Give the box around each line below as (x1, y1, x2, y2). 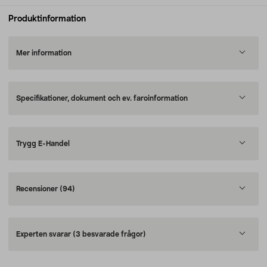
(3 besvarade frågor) (73, 231, 146, 238)
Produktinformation (8, 15, 86, 23)
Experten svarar (16, 231, 73, 238)
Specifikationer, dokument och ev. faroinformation (16, 95, 188, 102)
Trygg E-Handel (16, 140, 70, 147)
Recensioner (16, 185, 60, 193)
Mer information (16, 49, 72, 57)
